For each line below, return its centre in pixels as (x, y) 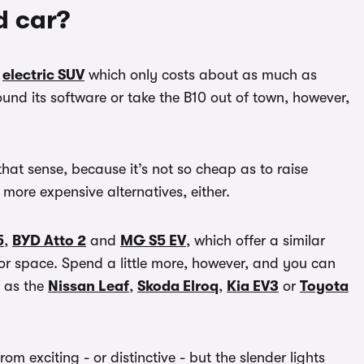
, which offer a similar (256, 241)
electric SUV (43, 75)
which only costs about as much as (201, 75)
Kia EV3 (253, 286)
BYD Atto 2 (49, 241)
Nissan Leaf (89, 286)
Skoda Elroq (178, 286)
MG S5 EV (153, 241)
